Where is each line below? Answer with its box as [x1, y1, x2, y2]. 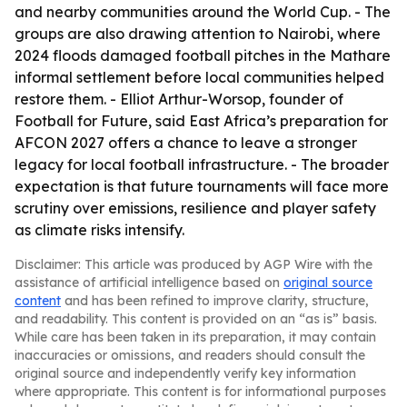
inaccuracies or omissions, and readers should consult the [15, 347, 365, 363]
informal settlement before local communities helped [15, 68, 384, 86]
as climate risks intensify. [15, 221, 184, 239]
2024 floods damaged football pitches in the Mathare [15, 46, 391, 65]
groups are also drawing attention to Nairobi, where [15, 25, 381, 43]
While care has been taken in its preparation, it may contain [15, 329, 376, 345]
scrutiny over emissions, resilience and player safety [15, 199, 376, 217]
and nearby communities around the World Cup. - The [15, 3, 391, 21]
